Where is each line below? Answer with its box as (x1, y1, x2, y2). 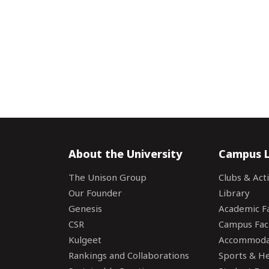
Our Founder (68, 187, 122, 199)
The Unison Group (68, 171, 147, 183)
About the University (68, 147, 183, 161)
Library (218, 187, 250, 199)
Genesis (68, 202, 102, 214)
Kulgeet (68, 234, 101, 246)
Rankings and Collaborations (68, 249, 189, 261)
